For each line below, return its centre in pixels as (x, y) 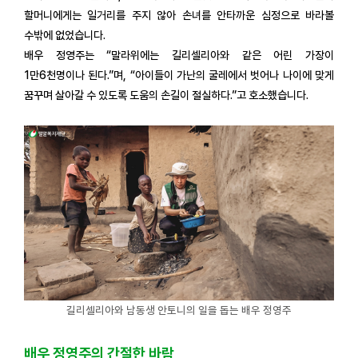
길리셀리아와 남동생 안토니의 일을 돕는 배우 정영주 (179, 310)
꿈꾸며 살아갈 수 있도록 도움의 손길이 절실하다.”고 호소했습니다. (166, 95)
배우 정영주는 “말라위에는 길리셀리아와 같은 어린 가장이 (179, 56)
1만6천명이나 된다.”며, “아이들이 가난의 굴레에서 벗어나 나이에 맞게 (179, 76)
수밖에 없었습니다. (65, 36)
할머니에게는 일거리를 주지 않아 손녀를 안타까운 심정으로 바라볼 (179, 16)
